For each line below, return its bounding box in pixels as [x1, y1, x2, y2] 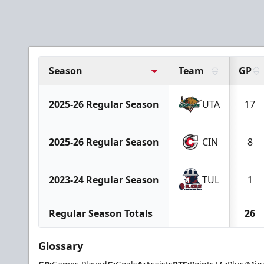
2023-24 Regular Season [49, 173, 159, 186]
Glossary [38, 239, 83, 253]
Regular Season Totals [49, 207, 153, 220]
